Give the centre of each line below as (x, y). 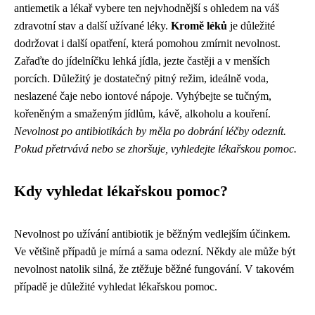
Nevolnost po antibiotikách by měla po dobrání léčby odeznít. (150, 131)
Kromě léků (199, 26)
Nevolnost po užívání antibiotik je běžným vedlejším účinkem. (152, 234)
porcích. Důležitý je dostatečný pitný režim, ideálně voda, (141, 78)
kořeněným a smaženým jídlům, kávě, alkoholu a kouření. (142, 114)
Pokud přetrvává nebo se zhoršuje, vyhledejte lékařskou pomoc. (155, 149)
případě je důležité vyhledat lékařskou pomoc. (116, 287)
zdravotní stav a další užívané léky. (92, 26)
